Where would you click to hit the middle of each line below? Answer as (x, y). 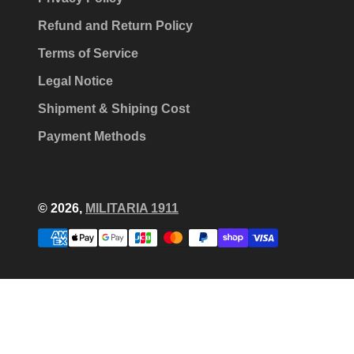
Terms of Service (88, 54)
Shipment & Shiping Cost (114, 109)
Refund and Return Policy (115, 26)
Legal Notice (75, 81)
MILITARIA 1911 (132, 209)
